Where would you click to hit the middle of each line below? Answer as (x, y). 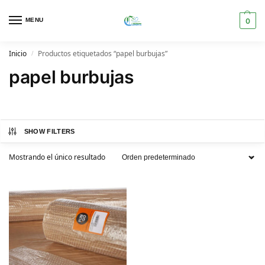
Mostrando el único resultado (57, 157)
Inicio (18, 54)
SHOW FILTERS (49, 131)
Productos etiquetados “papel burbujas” (103, 54)
